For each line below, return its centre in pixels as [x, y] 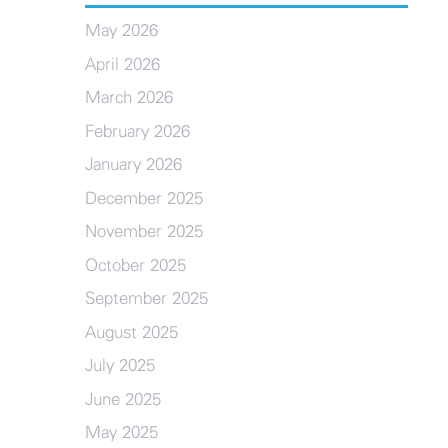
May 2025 [121, 432]
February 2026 [137, 131]
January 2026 [133, 164]
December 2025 [143, 198]
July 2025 [119, 365]
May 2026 [121, 30]
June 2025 [122, 399]
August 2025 [131, 332]
